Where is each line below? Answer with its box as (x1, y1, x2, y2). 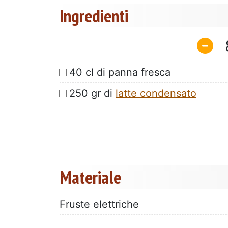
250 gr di (69, 87, 116, 99)
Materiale (60, 165, 121, 189)
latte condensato (116, 87, 196, 99)
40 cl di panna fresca (69, 66, 170, 78)
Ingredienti (60, 4, 128, 28)
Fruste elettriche (60, 197, 139, 210)
